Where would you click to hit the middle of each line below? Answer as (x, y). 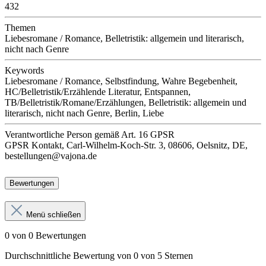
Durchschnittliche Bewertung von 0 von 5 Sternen (99, 255)
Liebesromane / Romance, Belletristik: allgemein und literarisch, (124, 38)
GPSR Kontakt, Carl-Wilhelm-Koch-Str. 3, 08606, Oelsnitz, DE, (126, 145)
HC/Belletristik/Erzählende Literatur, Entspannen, (98, 91)
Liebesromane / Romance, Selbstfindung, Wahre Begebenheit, (121, 81)
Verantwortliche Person (48, 134)
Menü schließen (53, 214)
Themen (20, 27)
